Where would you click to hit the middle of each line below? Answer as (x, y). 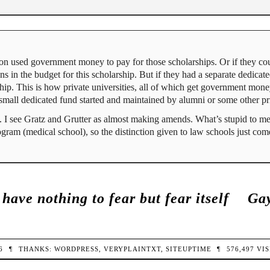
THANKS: (36, 249)
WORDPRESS (76, 249)
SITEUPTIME (188, 249)
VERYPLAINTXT (132, 249)
